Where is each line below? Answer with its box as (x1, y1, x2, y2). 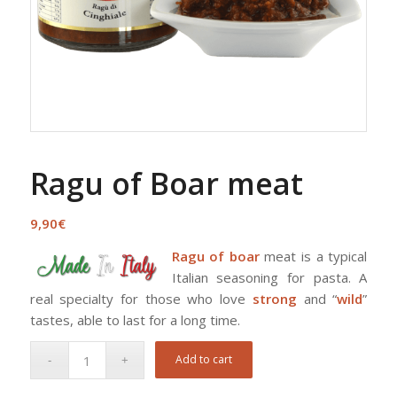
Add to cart (175, 352, 233, 368)
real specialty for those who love (29, 289, 253, 307)
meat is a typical (259, 246, 368, 265)
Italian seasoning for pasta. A (171, 268, 368, 286)
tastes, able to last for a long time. (29, 310, 240, 329)
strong (252, 289, 297, 307)
